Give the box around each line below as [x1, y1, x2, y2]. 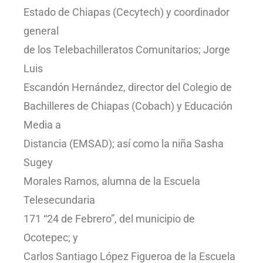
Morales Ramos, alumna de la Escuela [23, 175, 200, 188]
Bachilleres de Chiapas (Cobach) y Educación [23, 100, 232, 113]
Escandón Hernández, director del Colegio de [23, 81, 232, 94]
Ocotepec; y [23, 231, 78, 244]
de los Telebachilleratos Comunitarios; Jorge [23, 43, 230, 56]
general [23, 25, 59, 38]
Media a [23, 119, 61, 131]
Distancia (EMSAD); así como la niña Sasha [23, 137, 224, 150]
